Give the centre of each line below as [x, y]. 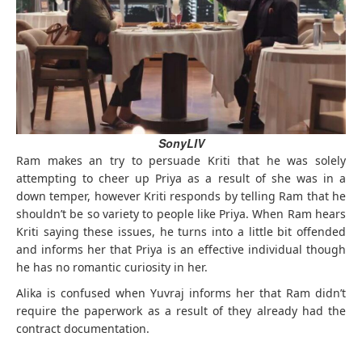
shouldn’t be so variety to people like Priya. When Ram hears [181, 214]
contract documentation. [83, 329]
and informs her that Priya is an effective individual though [181, 250]
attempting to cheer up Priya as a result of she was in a [181, 179]
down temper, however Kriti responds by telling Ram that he [181, 196]
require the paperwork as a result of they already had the [181, 311]
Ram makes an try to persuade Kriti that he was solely [181, 161]
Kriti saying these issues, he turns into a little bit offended [181, 232]
